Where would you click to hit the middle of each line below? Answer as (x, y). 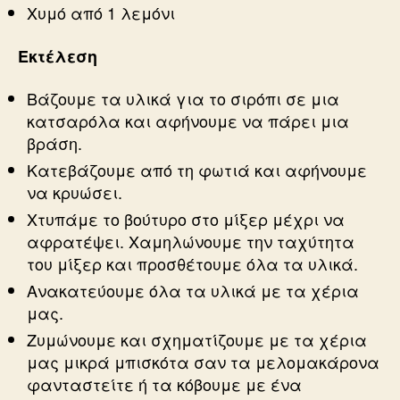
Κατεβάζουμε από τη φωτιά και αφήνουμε (197, 170)
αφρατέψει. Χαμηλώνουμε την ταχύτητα (191, 242)
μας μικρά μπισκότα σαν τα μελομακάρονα (203, 362)
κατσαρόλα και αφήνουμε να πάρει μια (188, 121)
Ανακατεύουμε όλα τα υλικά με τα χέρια (193, 291)
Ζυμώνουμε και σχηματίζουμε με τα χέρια (197, 340)
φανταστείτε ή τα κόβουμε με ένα (164, 384)
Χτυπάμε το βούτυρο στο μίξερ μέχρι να (186, 219)
